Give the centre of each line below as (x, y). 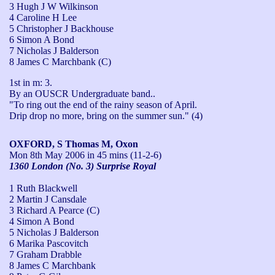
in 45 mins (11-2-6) (123, 155)
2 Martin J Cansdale (48, 199)
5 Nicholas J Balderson (54, 232)
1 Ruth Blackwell (43, 188)
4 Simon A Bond (42, 221)
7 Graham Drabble (45, 254)
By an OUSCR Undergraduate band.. (82, 93)
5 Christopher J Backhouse (61, 28)
